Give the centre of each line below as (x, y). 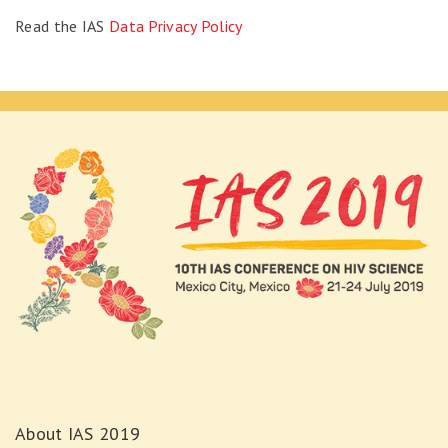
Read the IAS (62, 26)
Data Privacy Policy (175, 26)
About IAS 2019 (78, 434)
